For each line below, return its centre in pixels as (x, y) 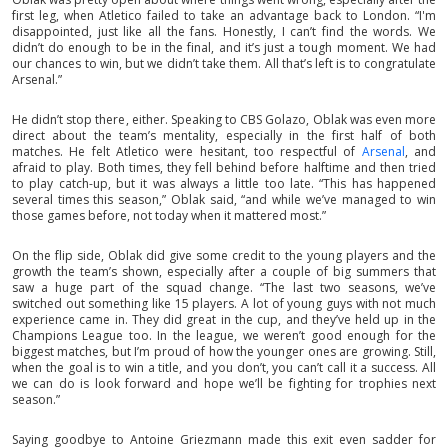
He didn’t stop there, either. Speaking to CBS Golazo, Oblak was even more (224, 120)
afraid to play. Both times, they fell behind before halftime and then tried (224, 168)
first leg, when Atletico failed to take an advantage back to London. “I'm (224, 16)
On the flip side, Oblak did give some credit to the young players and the (224, 256)
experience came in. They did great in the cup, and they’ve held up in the (224, 320)
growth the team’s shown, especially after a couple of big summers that (224, 272)
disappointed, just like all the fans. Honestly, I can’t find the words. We (224, 32)
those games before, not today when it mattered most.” (169, 216)
